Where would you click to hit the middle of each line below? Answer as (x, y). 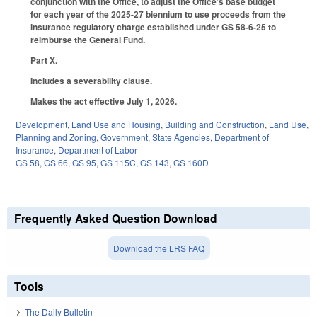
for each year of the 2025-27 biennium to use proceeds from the (158, 15)
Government (124, 137)
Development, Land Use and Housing (88, 124)
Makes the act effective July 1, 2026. (104, 101)
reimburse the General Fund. (88, 40)
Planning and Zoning (56, 137)
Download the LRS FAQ (158, 248)
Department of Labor (98, 149)
